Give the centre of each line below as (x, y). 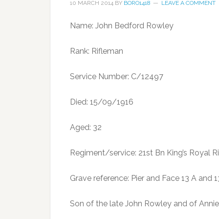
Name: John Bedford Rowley (122, 26)
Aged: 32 (86, 127)
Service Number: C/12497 (117, 77)
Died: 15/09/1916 (102, 102)
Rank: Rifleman (97, 51)
